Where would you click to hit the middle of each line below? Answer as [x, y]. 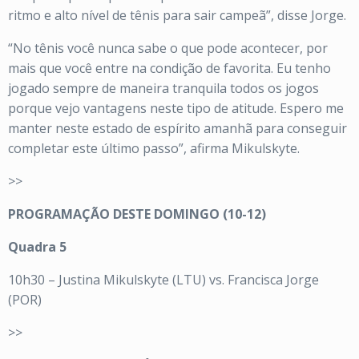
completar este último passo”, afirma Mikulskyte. [154, 149]
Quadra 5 [37, 247]
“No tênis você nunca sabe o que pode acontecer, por [168, 48]
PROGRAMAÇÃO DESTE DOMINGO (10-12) [137, 214]
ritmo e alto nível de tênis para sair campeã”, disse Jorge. [177, 16]
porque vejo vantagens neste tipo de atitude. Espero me [176, 109]
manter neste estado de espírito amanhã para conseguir [177, 129]
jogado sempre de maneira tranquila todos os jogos [163, 89]
